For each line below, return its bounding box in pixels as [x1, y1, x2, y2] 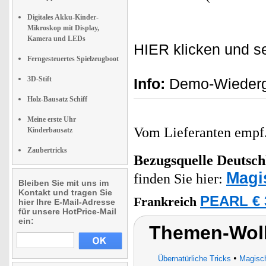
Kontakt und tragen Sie [18, 188, 112, 197]
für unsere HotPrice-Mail [18, 207, 116, 216]
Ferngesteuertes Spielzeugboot [27, 55, 119, 63]
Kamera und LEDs [27, 34, 85, 43]
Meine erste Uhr [27, 115, 76, 123]
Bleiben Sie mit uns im [18, 178, 109, 188]
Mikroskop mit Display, [27, 24, 99, 32]
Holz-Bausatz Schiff [27, 95, 87, 103]
